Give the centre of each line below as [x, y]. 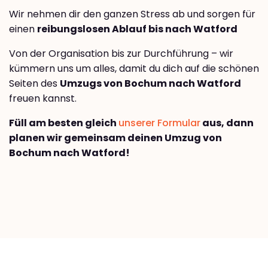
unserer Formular [159, 123]
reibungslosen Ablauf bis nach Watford [137, 29]
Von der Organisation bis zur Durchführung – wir [121, 53]
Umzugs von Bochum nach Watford [150, 83]
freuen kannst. [43, 98]
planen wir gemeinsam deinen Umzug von [115, 138]
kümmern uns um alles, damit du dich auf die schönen [134, 68]
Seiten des [34, 83]
